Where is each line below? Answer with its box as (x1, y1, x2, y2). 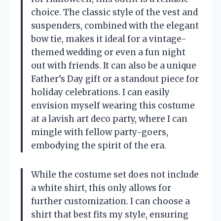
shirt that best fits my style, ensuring (31, 209, 188, 220)
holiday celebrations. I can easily (31, 86, 170, 98)
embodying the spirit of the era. (31, 140, 166, 151)
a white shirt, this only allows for (31, 182, 171, 193)
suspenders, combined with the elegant (31, 20, 199, 31)
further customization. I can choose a (31, 195, 190, 207)
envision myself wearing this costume (31, 100, 195, 111)
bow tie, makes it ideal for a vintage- (31, 33, 186, 44)
